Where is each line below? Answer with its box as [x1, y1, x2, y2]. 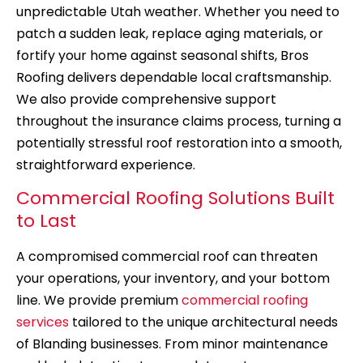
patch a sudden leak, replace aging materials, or [16, 24, 323, 44]
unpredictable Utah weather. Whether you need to [16, 2, 340, 22]
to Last [16, 208, 76, 234]
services [16, 313, 69, 332]
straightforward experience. [16, 156, 195, 175]
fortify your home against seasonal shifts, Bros [16, 46, 309, 66]
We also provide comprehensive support [16, 90, 276, 109]
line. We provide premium [16, 291, 181, 310]
